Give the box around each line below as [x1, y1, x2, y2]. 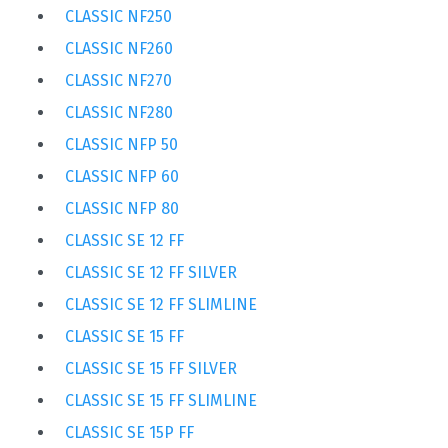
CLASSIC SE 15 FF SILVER [65, 358, 237, 378]
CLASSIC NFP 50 [65, 134, 178, 154]
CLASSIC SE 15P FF [65, 422, 194, 442]
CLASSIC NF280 [65, 102, 173, 122]
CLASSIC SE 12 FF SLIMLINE [65, 294, 257, 314]
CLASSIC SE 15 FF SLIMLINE [65, 390, 257, 410]
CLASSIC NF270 [65, 70, 172, 90]
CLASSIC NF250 [65, 6, 172, 26]
